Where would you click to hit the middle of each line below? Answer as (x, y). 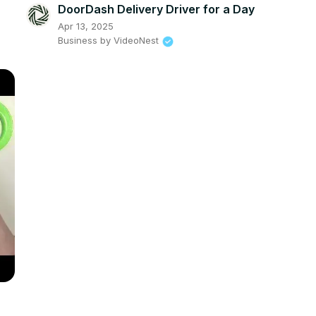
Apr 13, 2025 (85, 26)
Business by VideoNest (108, 41)
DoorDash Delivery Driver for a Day (156, 10)
